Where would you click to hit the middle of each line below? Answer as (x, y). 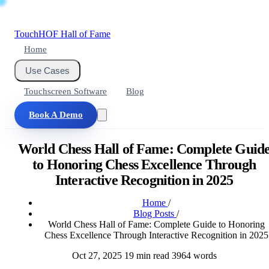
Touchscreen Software (65, 91)
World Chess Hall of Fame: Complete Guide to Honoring (156, 224)
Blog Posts (155, 213)
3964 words (194, 255)
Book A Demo (56, 115)
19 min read (147, 255)
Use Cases (47, 71)
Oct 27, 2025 (97, 255)
